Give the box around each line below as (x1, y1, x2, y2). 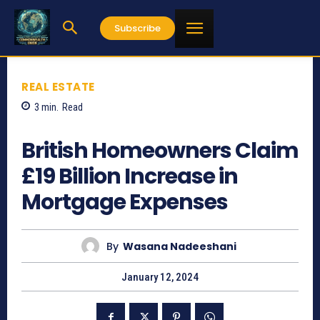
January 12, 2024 (121, 271, 199, 284)
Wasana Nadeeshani (123, 239, 236, 254)
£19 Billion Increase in (21, 161, 238, 192)
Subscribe (114, 21, 161, 35)
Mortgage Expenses (21, 187, 228, 218)
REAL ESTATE (21, 79, 95, 94)
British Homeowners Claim (21, 136, 299, 166)
